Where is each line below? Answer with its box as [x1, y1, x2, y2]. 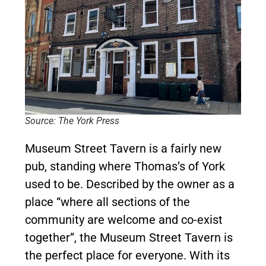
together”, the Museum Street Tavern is [25, 230, 233, 245]
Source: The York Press [25, 115, 119, 126]
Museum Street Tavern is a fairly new [25, 141, 221, 156]
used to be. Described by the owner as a [25, 176, 235, 191]
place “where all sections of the [25, 194, 190, 209]
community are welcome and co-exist [25, 212, 223, 227]
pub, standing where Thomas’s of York [25, 159, 225, 173]
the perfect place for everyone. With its [25, 248, 230, 262]
